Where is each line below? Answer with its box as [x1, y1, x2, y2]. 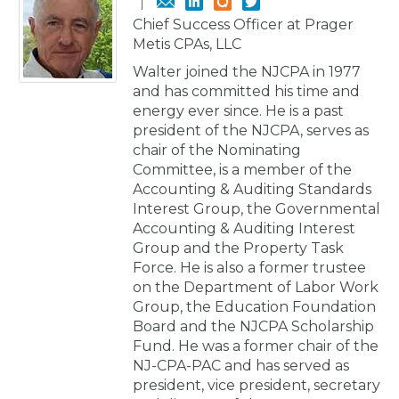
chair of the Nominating [133, 141, 301, 159]
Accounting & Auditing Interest [133, 219, 355, 237]
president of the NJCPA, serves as [133, 121, 369, 139]
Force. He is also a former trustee [133, 258, 366, 276]
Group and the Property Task [133, 239, 344, 256]
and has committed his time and [133, 82, 360, 100]
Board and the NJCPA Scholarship [133, 317, 374, 335]
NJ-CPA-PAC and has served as [133, 356, 349, 374]
